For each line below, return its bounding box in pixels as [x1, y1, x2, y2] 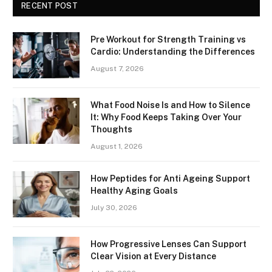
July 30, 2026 [90, 203, 137, 212]
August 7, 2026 [90, 64, 144, 73]
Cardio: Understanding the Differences [90, 46, 255, 56]
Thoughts [90, 124, 132, 134]
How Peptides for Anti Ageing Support [90, 173, 250, 183]
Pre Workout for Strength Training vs [90, 34, 246, 44]
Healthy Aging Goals [90, 185, 178, 195]
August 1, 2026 [90, 141, 143, 151]
